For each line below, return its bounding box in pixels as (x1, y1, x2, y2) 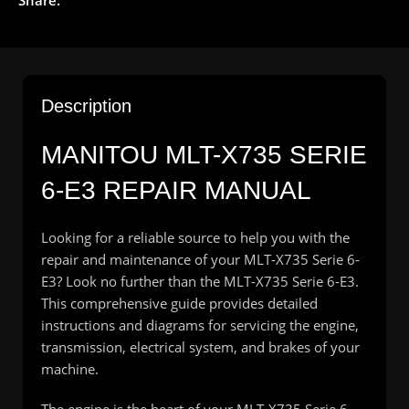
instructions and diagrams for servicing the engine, (41, 315, 359, 334)
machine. (41, 359, 99, 378)
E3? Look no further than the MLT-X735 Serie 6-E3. (41, 271, 359, 290)
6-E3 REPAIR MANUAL (41, 175, 311, 204)
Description (41, 95, 131, 116)
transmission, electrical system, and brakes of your (41, 337, 360, 356)
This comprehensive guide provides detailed (41, 293, 318, 312)
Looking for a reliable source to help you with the (41, 227, 350, 246)
